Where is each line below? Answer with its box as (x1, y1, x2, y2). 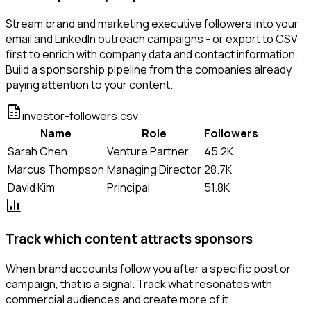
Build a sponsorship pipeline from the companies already (6, 61, 292, 77)
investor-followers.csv (22, 108, 138, 124)
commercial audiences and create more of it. (6, 292, 231, 308)
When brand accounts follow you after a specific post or (6, 261, 291, 277)
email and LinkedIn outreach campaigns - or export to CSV (6, 31, 298, 47)
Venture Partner (107, 143, 189, 159)
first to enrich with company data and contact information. (6, 46, 298, 62)
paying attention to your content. (6, 76, 173, 92)
